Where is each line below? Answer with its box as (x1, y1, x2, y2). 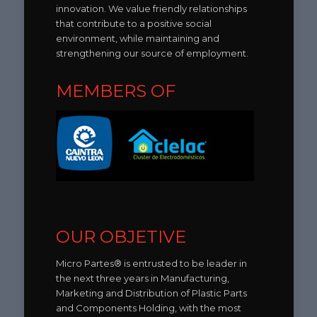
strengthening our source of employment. (55, 47, 248, 59)
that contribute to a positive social (55, 17, 212, 29)
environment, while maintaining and (55, 32, 219, 44)
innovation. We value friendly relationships (55, 2, 247, 14)
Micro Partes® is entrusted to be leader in (55, 257, 247, 269)
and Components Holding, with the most (55, 301, 241, 313)
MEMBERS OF (55, 80, 175, 101)
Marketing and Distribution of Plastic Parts (55, 287, 247, 299)
